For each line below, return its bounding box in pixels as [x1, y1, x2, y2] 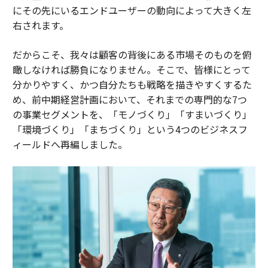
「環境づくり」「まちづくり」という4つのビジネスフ [12, 122, 248, 137]
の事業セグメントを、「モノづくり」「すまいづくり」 [12, 107, 252, 122]
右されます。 [12, 18, 69, 33]
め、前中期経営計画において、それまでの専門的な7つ [12, 92, 247, 107]
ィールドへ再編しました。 [12, 137, 127, 152]
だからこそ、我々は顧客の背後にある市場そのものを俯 [12, 47, 252, 62]
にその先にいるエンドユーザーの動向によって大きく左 [12, 3, 251, 18]
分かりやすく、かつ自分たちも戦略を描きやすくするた [12, 77, 252, 92]
